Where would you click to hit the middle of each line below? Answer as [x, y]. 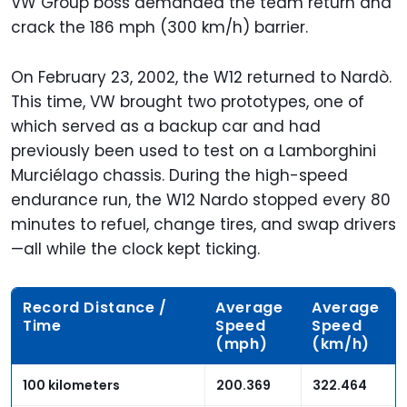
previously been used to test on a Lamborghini [194, 150]
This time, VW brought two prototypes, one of [188, 101]
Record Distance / [95, 307]
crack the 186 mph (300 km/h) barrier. [159, 27]
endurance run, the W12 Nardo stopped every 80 [201, 199]
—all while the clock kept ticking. [135, 248]
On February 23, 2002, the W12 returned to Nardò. [201, 77]
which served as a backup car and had [166, 126]
